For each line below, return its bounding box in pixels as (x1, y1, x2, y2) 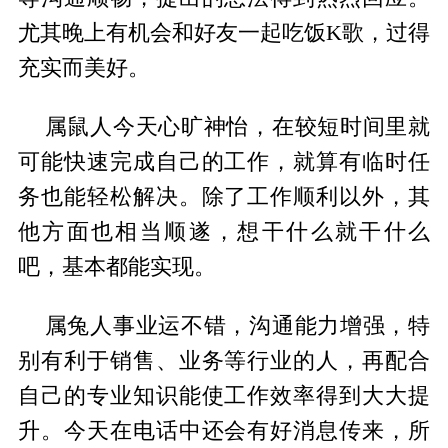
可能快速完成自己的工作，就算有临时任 (17, 149, 431, 174)
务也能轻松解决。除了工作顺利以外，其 (17, 184, 431, 209)
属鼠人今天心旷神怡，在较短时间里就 (44, 114, 431, 139)
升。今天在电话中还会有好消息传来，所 (17, 418, 431, 443)
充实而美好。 (17, 56, 150, 81)
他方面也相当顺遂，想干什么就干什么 (17, 219, 431, 244)
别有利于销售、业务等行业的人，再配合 (17, 348, 431, 373)
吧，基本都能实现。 (17, 254, 216, 279)
